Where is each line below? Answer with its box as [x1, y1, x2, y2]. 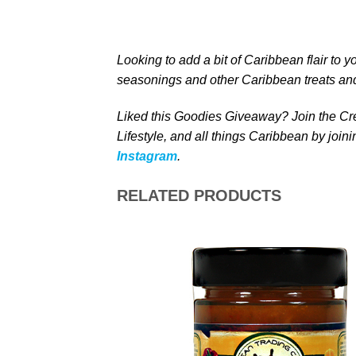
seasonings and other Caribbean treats [117, 73, 335, 87]
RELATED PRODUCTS [117, 186, 281, 204]
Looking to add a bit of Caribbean [117, 53, 307, 68]
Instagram [117, 149, 177, 164]
